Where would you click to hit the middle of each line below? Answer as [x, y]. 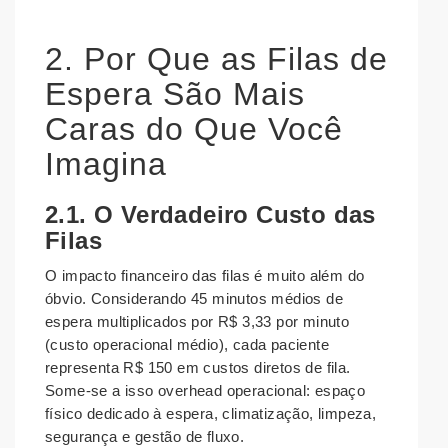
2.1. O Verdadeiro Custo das [210, 215]
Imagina [106, 164]
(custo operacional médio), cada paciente [187, 345]
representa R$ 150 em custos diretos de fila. [198, 368]
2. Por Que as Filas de [216, 59]
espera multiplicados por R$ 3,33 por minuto [197, 322]
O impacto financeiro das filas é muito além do [205, 276]
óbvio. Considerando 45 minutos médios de [194, 299]
